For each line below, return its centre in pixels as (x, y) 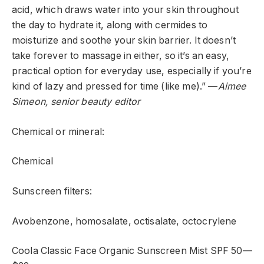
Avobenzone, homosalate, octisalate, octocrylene (124, 221)
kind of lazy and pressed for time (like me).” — (115, 87)
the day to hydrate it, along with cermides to (110, 25)
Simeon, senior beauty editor (76, 102)
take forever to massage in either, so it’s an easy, (121, 56)
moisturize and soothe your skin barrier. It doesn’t (124, 41)
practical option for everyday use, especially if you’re (132, 71)
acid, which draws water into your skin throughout (125, 10)
